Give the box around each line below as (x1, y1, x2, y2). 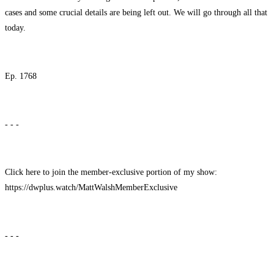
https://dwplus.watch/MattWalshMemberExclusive (5, 182, 177, 193)
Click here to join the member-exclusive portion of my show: (5, 167, 217, 177)
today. (5, 23, 26, 33)
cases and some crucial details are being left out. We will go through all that (5, 7, 267, 18)
